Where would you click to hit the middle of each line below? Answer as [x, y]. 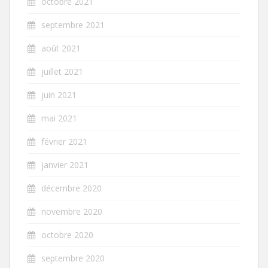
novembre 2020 [72, 211]
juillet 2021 [62, 71]
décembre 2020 [71, 188]
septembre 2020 [73, 258]
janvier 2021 [65, 165]
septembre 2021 [73, 25]
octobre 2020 [67, 234]
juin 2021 [59, 95]
